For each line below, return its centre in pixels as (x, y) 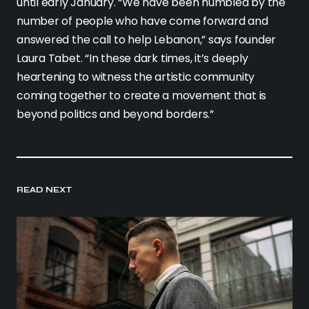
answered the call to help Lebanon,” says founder (147, 40)
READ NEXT (44, 190)
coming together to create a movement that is (142, 96)
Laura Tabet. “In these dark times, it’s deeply (132, 59)
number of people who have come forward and (142, 21)
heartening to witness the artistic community (136, 77)
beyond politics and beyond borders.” (115, 114)
